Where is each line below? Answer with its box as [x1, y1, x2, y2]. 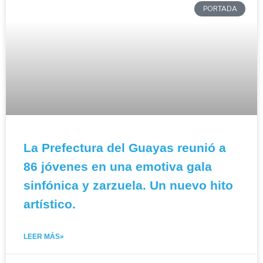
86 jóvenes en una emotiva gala [23, 160, 212, 173]
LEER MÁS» [23, 232, 64, 241]
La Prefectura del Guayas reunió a [23, 141, 226, 154]
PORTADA [203, 4, 237, 14]
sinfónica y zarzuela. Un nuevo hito [23, 178, 233, 192]
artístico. [23, 197, 76, 211]
